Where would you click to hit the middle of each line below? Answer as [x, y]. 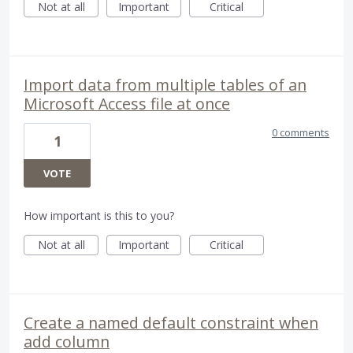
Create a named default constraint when [171, 323]
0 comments [301, 133]
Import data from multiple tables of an [165, 85]
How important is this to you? [99, 216]
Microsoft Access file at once [127, 104]
